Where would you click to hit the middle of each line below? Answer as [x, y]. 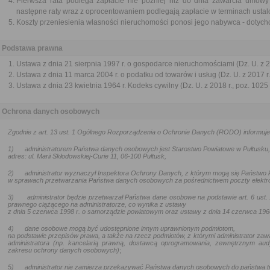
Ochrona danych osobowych [51, 111]
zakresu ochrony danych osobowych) [64, 250]
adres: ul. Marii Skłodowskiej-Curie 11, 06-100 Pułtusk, [87, 156]
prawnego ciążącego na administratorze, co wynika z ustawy [97, 204]
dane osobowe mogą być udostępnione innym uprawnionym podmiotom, [130, 228]
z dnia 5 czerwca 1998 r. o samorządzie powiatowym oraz [94, 212]
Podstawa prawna [32, 48]
